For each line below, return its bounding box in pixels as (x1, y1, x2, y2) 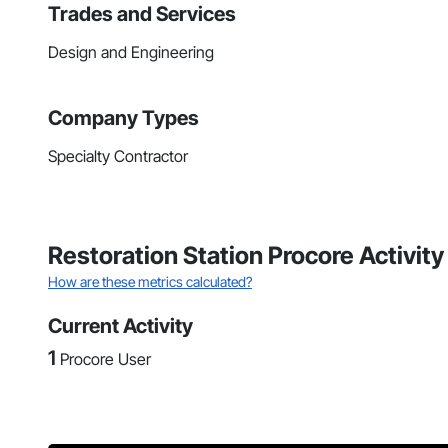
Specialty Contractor (48, 146, 188, 167)
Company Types (48, 106, 199, 131)
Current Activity (48, 314, 193, 339)
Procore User (60, 349, 151, 370)
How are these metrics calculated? (48, 273, 252, 291)
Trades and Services (48, 2, 236, 27)
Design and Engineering (48, 42, 214, 63)
